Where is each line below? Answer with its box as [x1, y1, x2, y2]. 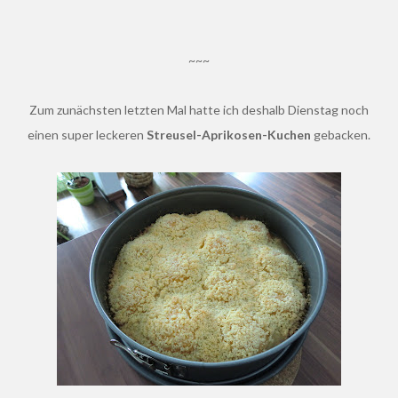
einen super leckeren [28, 127, 147, 142]
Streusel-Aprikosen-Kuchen [147, 127, 311, 142]
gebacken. [311, 127, 370, 142]
